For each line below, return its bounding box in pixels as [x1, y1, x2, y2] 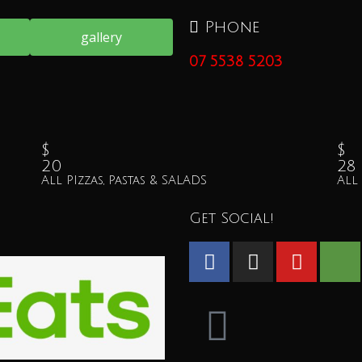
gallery [81, 28, 123, 46]
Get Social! [189, 210, 274, 226]
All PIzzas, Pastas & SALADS [40, 174, 207, 187]
